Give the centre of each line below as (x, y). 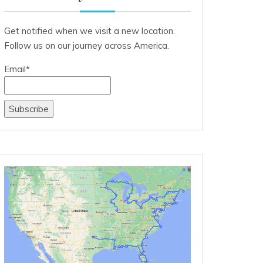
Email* (17, 69)
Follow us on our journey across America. (87, 45)
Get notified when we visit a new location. (90, 31)
